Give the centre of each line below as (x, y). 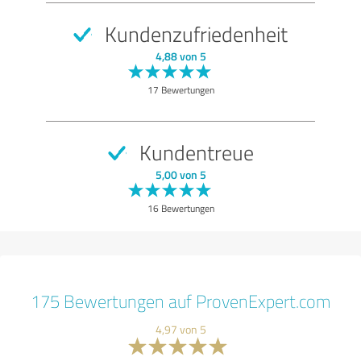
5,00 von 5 (180, 174)
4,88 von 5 (180, 56)
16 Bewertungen (180, 208)
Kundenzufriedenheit (194, 33)
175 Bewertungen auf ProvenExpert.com (180, 301)
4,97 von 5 (180, 329)
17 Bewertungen (180, 89)
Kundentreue (194, 152)
